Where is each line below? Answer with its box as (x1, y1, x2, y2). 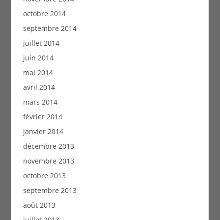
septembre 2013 (23, 185, 77, 195)
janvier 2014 (23, 126, 63, 136)
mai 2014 (23, 67, 53, 77)
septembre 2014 (23, 23, 77, 33)
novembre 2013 (23, 156, 74, 165)
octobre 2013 (23, 170, 66, 180)
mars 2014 (23, 97, 57, 107)
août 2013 (23, 200, 55, 210)
